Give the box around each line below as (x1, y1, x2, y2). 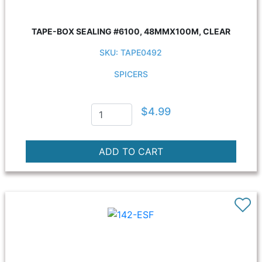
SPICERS (113, 69, 148, 79)
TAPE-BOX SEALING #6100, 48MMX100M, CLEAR (31, 26, 230, 36)
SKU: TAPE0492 (99, 47, 163, 57)
